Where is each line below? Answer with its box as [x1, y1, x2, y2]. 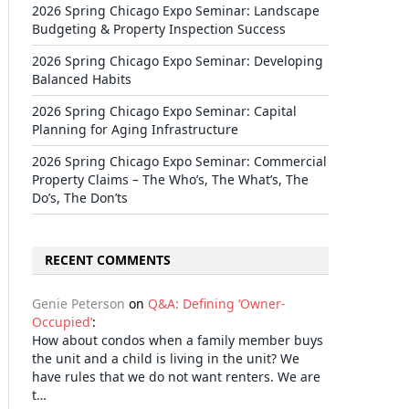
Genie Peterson [32, 295, 125, 312]
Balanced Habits [32, 70, 131, 88]
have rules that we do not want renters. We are [32, 368, 320, 385]
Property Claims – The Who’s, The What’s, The [32, 171, 309, 188]
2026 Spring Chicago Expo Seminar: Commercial [32, 152, 327, 170]
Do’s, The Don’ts [32, 189, 128, 206]
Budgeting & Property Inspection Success [32, 20, 286, 37]
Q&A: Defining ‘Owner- [148, 295, 285, 312]
